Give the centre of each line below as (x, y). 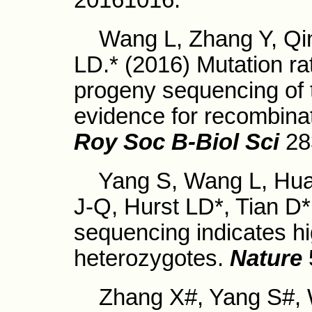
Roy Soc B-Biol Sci (177, 142)
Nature (266, 258)
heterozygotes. (152, 258)
